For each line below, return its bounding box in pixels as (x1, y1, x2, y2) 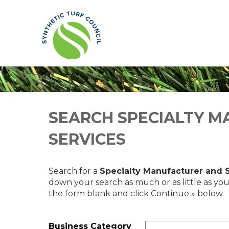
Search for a (49, 166, 100, 176)
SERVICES (49, 130, 126, 149)
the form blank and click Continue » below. (49, 189, 224, 198)
